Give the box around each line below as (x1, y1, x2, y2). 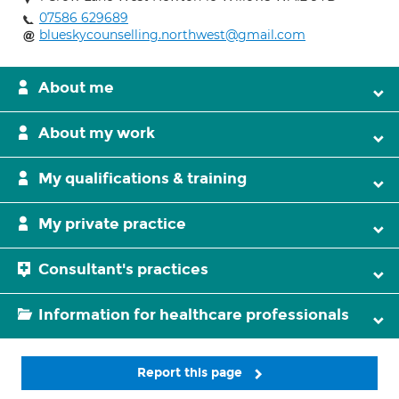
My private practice (38, 215, 186, 233)
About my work (38, 124, 155, 142)
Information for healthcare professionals (38, 305, 349, 324)
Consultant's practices (38, 260, 208, 279)
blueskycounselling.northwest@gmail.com (39, 27, 305, 43)
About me (38, 78, 114, 97)
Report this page (137, 365, 246, 380)
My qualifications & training (38, 169, 247, 188)
